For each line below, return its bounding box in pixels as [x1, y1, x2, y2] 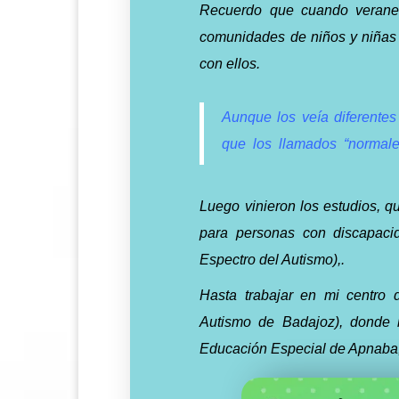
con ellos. [199, 56, 261, 71]
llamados [275, 136, 338, 151]
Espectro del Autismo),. [199, 252, 346, 267]
